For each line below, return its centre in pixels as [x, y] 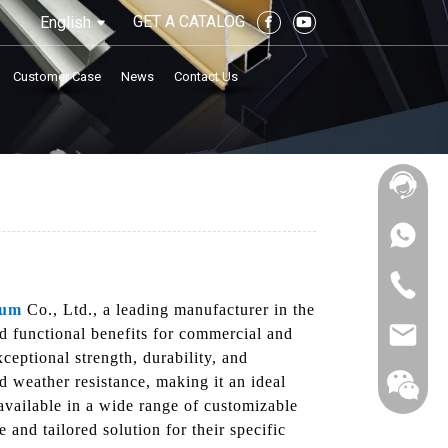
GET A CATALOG [189, 21]
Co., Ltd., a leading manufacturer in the [168, 309]
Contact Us [206, 76]
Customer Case [57, 76]
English [65, 22]
